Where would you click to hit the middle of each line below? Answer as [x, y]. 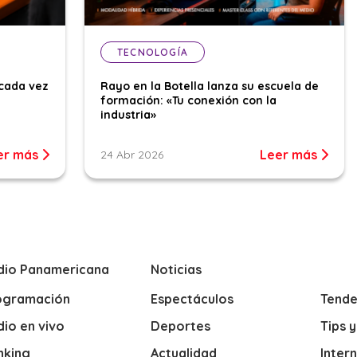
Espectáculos [192, 298]
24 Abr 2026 [132, 154]
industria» [128, 114]
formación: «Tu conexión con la [188, 100]
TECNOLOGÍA [153, 52]
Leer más [290, 154]
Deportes [180, 326]
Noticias [176, 269]
